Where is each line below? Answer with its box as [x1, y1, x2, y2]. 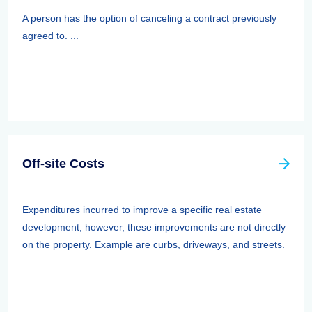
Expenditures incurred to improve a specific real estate [22, 204, 262, 215]
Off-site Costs [22, 157, 104, 171]
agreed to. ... [22, 30, 79, 41]
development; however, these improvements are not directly [22, 221, 286, 233]
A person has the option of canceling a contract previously [22, 13, 276, 24]
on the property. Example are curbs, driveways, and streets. [22, 239, 285, 250]
